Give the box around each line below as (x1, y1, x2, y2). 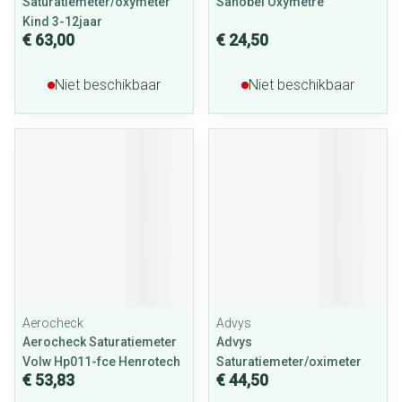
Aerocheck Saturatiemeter (22, 335, 177, 349)
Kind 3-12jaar (22, 14, 102, 29)
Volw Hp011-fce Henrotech (22, 354, 180, 369)
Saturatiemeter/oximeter (216, 354, 362, 369)
